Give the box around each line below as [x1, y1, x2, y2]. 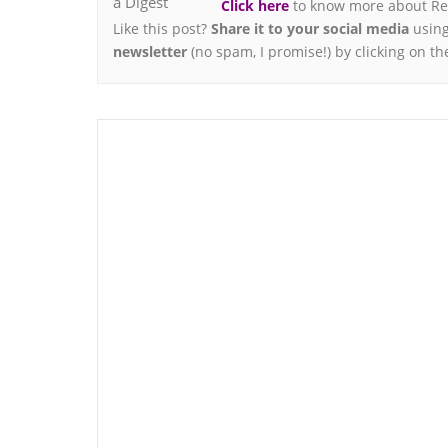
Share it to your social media [211, 19, 409, 39]
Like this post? [113, 19, 211, 39]
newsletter [113, 42, 187, 62]
